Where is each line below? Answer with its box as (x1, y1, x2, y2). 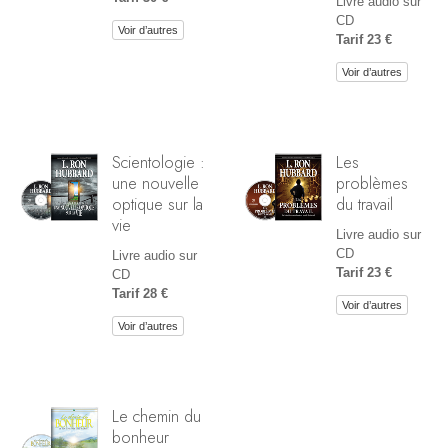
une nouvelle (112, 171, 199, 196)
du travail (336, 192, 393, 217)
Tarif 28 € (112, 286, 168, 302)
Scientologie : (112, 150, 205, 175)
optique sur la (112, 192, 203, 217)
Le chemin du (112, 404, 201, 429)
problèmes (336, 171, 408, 196)
